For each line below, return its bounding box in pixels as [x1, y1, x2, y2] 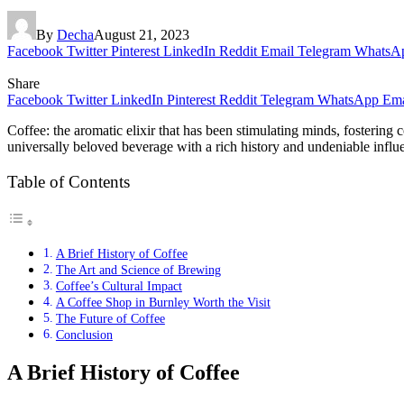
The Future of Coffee [55, 311, 165, 326]
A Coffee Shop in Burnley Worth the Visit [55, 295, 271, 310]
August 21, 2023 [94, 26, 189, 42]
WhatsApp [317, 91, 379, 107]
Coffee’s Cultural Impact [55, 279, 182, 294]
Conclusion [55, 327, 113, 343]
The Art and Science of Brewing [55, 262, 221, 278]
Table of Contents [7, 172, 130, 192]
